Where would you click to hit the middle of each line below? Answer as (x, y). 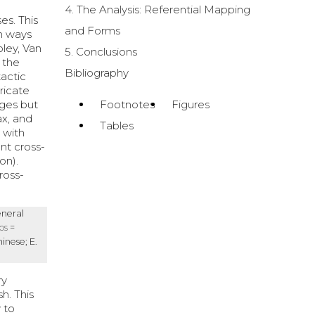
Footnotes (127, 104)
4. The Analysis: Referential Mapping (157, 9)
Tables (116, 125)
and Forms (92, 30)
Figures (190, 104)
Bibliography (96, 72)
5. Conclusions (101, 51)
